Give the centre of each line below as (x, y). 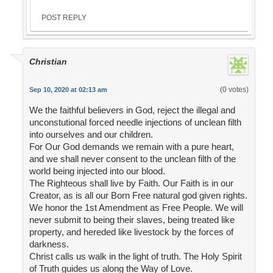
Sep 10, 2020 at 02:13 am (68, 90)
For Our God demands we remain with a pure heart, (131, 147)
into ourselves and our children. (91, 135)
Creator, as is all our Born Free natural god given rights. (138, 196)
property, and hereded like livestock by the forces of (131, 232)
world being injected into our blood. (97, 171)
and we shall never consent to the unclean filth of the (132, 159)
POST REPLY (64, 18)
